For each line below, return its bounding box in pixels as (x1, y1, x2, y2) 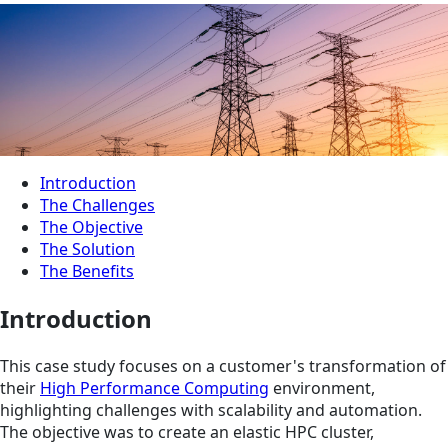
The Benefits (40, 260, 134, 283)
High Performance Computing (40, 377, 269, 400)
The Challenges (40, 194, 155, 217)
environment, (269, 377, 375, 400)
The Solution (40, 238, 135, 261)
